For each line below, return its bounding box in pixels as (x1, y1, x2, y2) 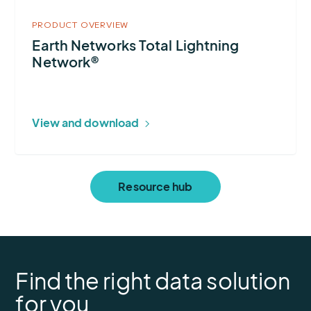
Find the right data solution (15, 267, 291, 295)
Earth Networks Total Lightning (32, 36, 239, 54)
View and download (32, 115, 140, 131)
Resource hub (118, 178, 193, 194)
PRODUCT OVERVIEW (32, 18, 129, 31)
